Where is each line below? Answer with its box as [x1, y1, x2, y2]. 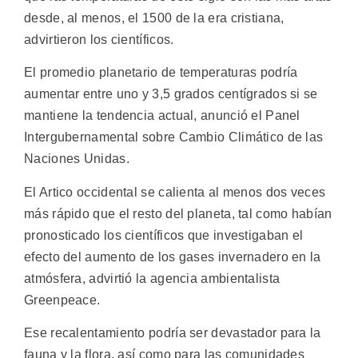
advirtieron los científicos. [24, 32, 174, 46]
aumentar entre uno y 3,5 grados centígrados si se [24, 87, 318, 101]
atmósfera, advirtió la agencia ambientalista [24, 271, 280, 285]
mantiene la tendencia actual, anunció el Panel [24, 109, 300, 123]
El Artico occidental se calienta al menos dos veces [24, 185, 326, 199]
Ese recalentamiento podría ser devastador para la [24, 325, 321, 340]
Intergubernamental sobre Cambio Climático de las [24, 130, 324, 145]
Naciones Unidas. [24, 152, 129, 166]
